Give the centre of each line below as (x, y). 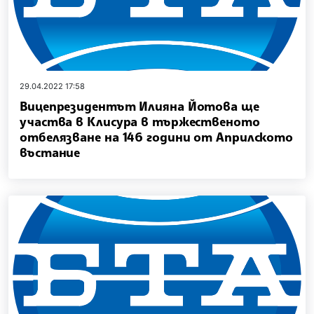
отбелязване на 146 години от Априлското (157, 137)
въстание (50, 152)
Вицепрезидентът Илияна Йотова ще (139, 106)
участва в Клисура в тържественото (140, 122)
